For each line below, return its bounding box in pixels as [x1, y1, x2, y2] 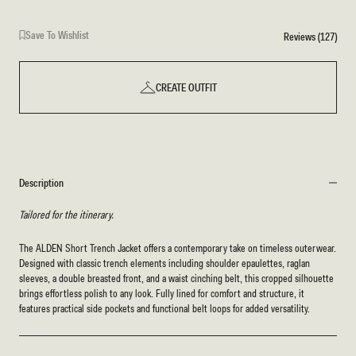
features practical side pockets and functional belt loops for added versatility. [19, 300, 312, 315]
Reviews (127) [284, 29, 337, 44]
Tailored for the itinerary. [19, 207, 114, 222]
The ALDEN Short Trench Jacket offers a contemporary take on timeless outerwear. [19, 240, 336, 255]
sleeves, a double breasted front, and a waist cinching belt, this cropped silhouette [19, 270, 334, 285]
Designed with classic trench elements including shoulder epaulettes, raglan [19, 255, 310, 270]
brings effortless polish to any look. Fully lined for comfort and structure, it [19, 285, 304, 300]
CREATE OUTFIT [155, 80, 217, 95]
